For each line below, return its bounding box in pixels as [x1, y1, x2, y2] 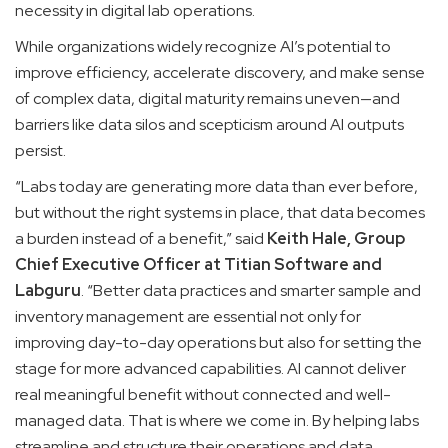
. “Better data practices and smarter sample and [81, 280, 421, 302]
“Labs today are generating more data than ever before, [15, 176, 418, 198]
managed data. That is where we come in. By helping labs [15, 410, 419, 432]
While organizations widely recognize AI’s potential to [15, 36, 391, 58]
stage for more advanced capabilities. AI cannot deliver [15, 358, 406, 380]
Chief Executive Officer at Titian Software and [15, 254, 382, 276]
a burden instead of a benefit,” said [15, 228, 267, 250]
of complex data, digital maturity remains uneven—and [15, 88, 400, 110]
